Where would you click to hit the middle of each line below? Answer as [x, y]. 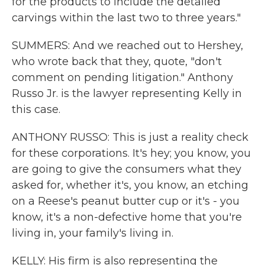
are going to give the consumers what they [127, 169]
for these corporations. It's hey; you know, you [131, 153]
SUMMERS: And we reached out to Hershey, [127, 46]
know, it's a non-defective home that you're [127, 217]
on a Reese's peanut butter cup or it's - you [126, 201]
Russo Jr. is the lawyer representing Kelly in [127, 93]
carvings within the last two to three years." [126, 18]
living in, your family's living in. [93, 233]
